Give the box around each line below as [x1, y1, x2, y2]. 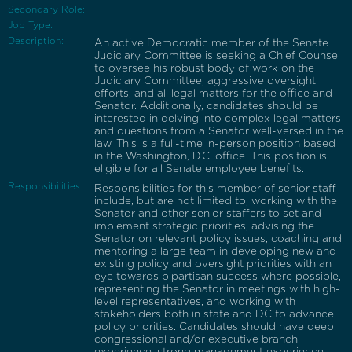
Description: [8, 35, 64, 46]
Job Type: [8, 20, 53, 31]
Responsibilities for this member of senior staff [94, 182, 336, 194]
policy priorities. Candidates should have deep [94, 321, 334, 332]
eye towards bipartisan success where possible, [94, 270, 341, 282]
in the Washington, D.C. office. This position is [94, 150, 327, 162]
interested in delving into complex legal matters [94, 112, 341, 124]
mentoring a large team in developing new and [94, 245, 336, 257]
